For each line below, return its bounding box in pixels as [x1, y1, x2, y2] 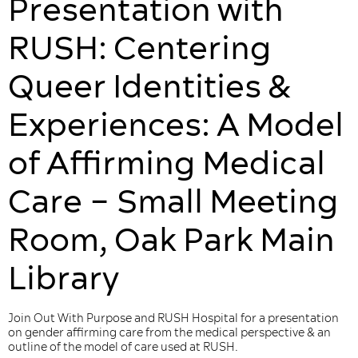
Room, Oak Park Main [8, 218, 335, 264]
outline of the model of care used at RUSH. [8, 339, 238, 356]
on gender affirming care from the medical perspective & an [8, 324, 331, 341]
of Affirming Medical [8, 141, 325, 187]
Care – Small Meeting [8, 180, 339, 225]
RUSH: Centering [8, 26, 272, 72]
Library [8, 257, 119, 302]
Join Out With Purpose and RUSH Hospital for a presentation [8, 310, 339, 327]
